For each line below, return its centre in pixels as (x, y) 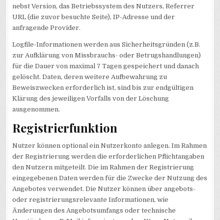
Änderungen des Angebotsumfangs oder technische (94, 211)
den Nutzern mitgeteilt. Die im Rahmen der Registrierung (103, 167)
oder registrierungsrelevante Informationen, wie (91, 200)
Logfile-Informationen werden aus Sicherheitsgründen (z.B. (107, 44)
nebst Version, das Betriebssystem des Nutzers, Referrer (104, 6)
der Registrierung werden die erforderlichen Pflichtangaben (109, 157)
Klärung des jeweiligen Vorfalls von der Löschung (91, 98)
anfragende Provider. (47, 27)
